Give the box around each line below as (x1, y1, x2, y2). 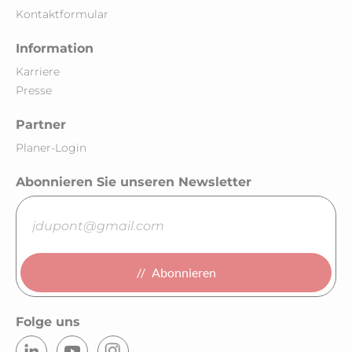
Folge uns (16, 314, 80, 329)
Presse (16, 83, 52, 97)
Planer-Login (16, 141, 86, 155)
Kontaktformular (16, 7, 108, 21)
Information (16, 41, 93, 56)
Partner (16, 117, 66, 132)
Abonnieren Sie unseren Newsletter (16, 174, 251, 189)
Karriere (16, 64, 60, 79)
